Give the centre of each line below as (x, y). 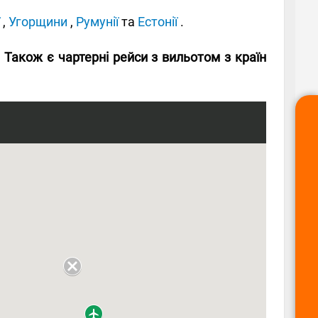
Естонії (158, 22)
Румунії (97, 22)
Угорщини (38, 22)
